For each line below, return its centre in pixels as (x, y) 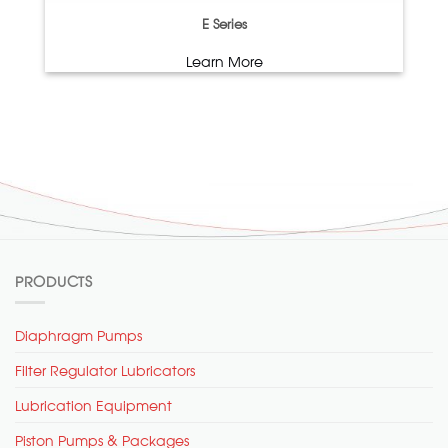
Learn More (224, 60)
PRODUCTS (54, 281)
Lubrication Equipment (93, 405)
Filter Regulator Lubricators (105, 370)
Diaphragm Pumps (78, 335)
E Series (224, 22)
